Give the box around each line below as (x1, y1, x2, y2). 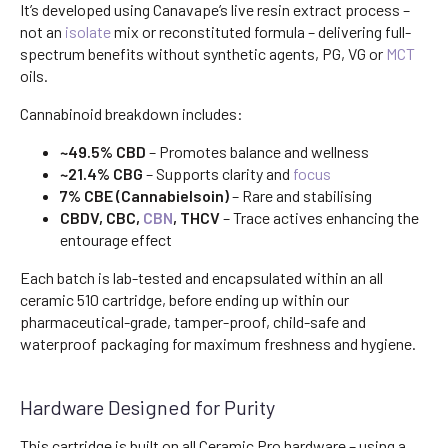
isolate (65, 22, 111, 42)
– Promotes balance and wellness (146, 142, 369, 162)
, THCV (173, 208, 220, 228)
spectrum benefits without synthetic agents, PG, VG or (20, 44, 386, 64)
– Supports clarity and (143, 164, 293, 184)
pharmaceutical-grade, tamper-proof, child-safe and (20, 312, 366, 332)
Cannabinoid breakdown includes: (20, 104, 243, 124)
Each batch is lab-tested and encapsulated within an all (20, 268, 383, 288)
